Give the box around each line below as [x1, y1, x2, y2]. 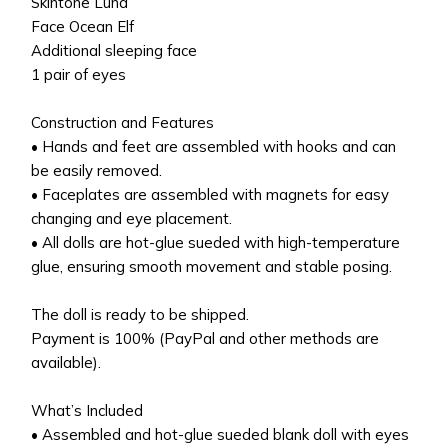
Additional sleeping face [31, 40, 198, 60]
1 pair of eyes [31, 64, 127, 84]
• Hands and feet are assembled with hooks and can [31, 136, 397, 156]
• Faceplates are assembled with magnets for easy [31, 184, 390, 204]
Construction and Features [31, 112, 215, 132]
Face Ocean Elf [31, 16, 135, 36]
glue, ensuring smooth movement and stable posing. [31, 256, 393, 276]
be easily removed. [31, 160, 163, 180]
